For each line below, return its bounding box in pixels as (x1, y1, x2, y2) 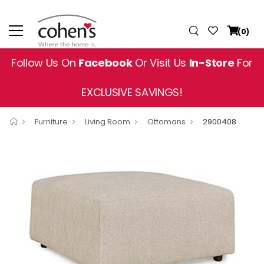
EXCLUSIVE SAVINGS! (81, 85, 183, 100)
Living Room (85, 116, 130, 127)
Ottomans (147, 116, 186, 127)
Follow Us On (11, 55, 78, 70)
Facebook (78, 55, 133, 70)
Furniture (35, 116, 68, 127)
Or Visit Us (132, 55, 189, 70)
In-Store (189, 55, 235, 70)
